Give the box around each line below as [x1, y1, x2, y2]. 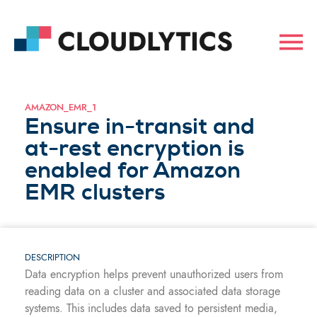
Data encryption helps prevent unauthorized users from [25, 266, 283, 282]
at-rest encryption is [25, 134, 244, 162]
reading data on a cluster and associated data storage [25, 283, 280, 299]
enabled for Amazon [25, 156, 241, 184]
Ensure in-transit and [25, 113, 255, 140]
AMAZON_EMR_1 [25, 100, 96, 114]
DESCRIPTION [25, 250, 80, 264]
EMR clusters [25, 178, 165, 206]
